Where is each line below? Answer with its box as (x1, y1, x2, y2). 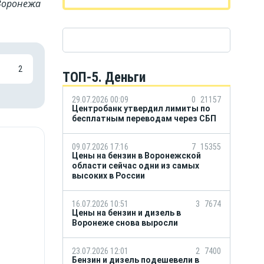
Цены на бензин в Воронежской (72, 151, 201, 160)
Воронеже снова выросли (72, 218, 178, 227)
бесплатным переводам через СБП (72, 114, 216, 123)
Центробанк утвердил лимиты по (72, 104, 210, 113)
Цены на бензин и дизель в (72, 208, 181, 217)
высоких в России (72, 171, 145, 180)
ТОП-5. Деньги (62, 70, 146, 85)
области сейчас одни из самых (72, 161, 199, 170)
